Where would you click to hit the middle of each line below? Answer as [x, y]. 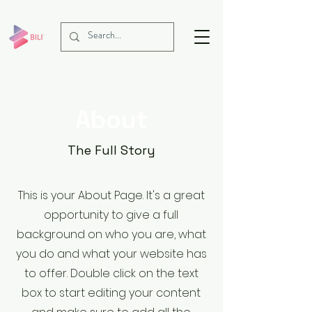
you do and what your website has [111, 254]
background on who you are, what [111, 234]
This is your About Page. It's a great [111, 195]
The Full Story [111, 150]
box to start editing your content [111, 293]
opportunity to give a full [111, 215]
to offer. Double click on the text [111, 273]
